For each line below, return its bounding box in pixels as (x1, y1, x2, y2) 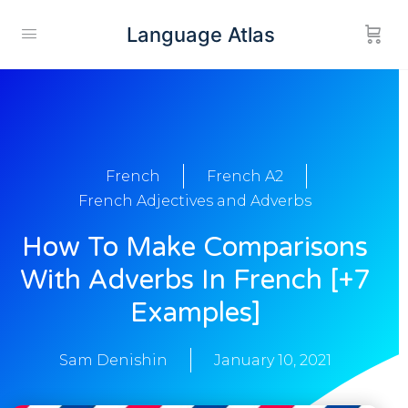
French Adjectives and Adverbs (78, 192, 311, 210)
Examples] (129, 296, 260, 331)
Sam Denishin (58, 352, 168, 370)
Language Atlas (127, 22, 275, 46)
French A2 (207, 168, 283, 186)
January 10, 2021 (213, 352, 331, 370)
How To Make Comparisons (22, 230, 368, 265)
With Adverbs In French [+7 (19, 263, 371, 298)
